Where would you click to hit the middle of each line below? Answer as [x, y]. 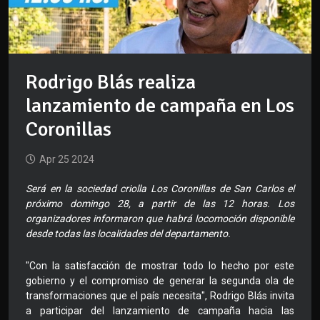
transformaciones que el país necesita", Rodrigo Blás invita [160, 296]
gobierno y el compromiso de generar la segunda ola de [160, 281]
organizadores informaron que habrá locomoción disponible [160, 219]
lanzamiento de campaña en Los [160, 106]
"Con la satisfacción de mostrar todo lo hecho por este [160, 266]
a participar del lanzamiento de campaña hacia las [160, 311]
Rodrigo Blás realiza [111, 82]
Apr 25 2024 [67, 160]
